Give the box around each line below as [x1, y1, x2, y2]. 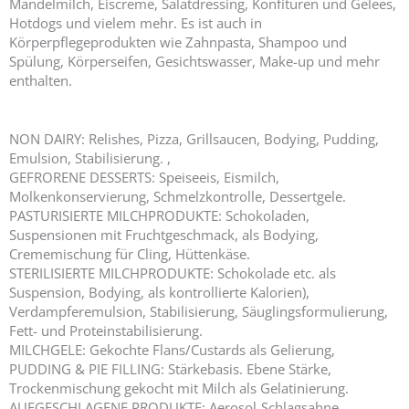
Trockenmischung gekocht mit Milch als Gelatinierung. [9, 378, 349, 397]
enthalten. [9, 70, 72, 89]
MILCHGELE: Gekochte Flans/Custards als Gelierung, [9, 340, 335, 359]
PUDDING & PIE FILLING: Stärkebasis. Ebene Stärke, [9, 359, 331, 378]
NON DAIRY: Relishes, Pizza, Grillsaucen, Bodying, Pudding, [9, 129, 379, 148]
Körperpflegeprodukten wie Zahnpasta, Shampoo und [9, 32, 347, 51]
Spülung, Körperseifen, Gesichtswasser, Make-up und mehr [9, 51, 380, 70]
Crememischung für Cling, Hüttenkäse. [9, 244, 250, 263]
